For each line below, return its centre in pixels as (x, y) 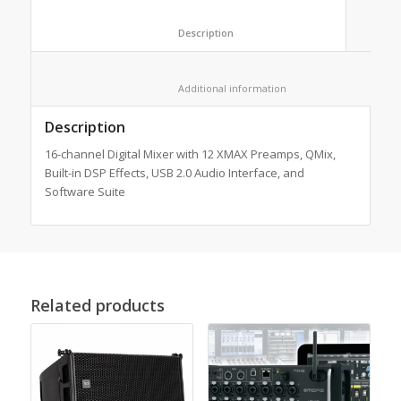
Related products (97, 305)
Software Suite (85, 191)
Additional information (339, 88)
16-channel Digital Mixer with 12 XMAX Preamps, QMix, (190, 154)
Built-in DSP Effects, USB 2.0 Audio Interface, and (174, 172)
